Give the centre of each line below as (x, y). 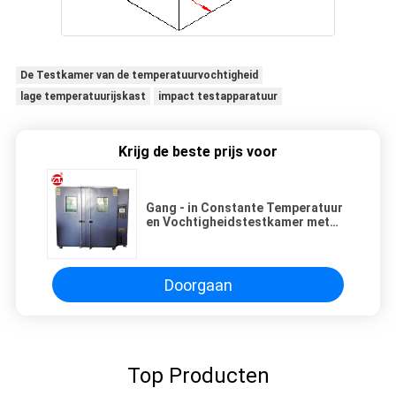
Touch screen (186, 236)
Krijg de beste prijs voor (198, 152)
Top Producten (198, 376)
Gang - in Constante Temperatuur (244, 208)
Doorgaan (198, 285)
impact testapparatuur (217, 97)
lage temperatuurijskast (83, 97)
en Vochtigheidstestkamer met (238, 222)
